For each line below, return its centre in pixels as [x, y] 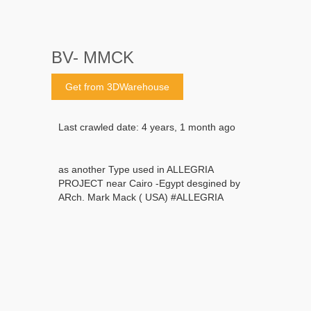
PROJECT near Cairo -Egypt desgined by [149, 183]
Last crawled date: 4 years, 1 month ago [147, 127]
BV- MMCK [93, 57]
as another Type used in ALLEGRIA [136, 169]
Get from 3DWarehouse [117, 86]
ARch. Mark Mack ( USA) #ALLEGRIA [141, 197]
